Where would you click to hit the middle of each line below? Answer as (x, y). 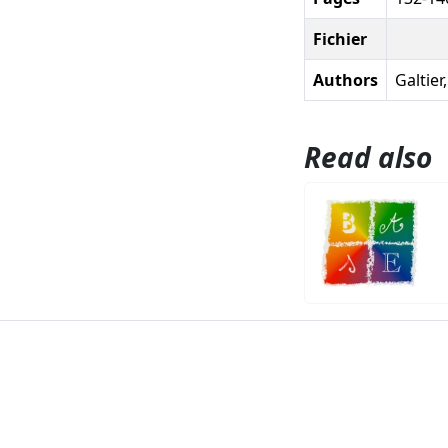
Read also (368, 156)
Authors (345, 79)
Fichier (340, 38)
